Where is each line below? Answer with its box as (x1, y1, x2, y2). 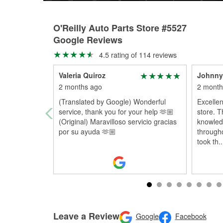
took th (197, 136, 219, 146)
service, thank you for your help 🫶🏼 (59, 107, 174, 116)
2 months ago (59, 82, 102, 92)
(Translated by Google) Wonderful (59, 97, 166, 107)
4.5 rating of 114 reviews (97, 49, 177, 60)
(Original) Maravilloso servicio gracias (59, 116, 177, 126)
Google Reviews (53, 33, 122, 46)
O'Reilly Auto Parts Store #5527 (53, 21, 187, 34)
